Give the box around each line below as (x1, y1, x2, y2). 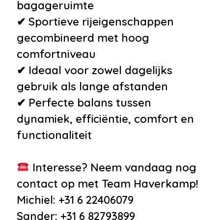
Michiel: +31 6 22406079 (17, 192, 134, 207)
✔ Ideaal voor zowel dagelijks (17, 63, 172, 77)
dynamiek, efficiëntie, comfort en (17, 111, 194, 126)
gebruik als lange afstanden (17, 79, 168, 93)
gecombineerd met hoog (17, 30, 149, 45)
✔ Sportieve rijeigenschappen (17, 14, 174, 28)
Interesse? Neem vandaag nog (29, 160, 196, 174)
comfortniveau (17, 47, 96, 61)
